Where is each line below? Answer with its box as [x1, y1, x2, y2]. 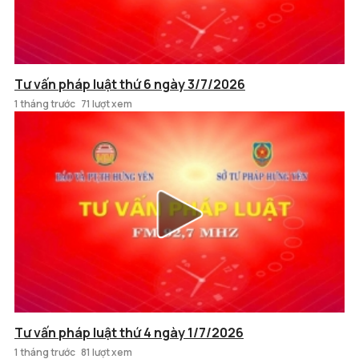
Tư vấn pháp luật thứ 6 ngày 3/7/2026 [14, 75, 245, 93]
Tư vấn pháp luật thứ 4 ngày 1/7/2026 [14, 324, 244, 342]
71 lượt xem [81, 96, 132, 111]
